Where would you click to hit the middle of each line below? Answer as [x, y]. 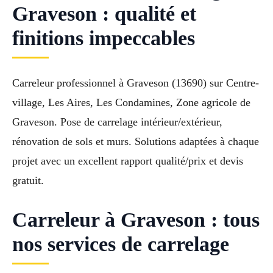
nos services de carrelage [121, 244]
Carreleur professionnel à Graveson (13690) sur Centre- [136, 83]
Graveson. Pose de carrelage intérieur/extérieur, [117, 122]
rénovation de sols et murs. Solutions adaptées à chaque [136, 142]
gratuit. [28, 181]
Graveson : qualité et [104, 14]
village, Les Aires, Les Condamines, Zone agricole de [131, 103]
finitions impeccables [104, 38]
